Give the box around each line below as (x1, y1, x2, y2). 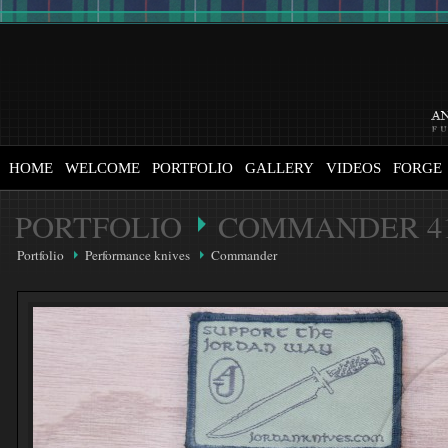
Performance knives (85, 246, 190, 264)
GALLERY (245, 160, 314, 176)
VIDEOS (326, 160, 381, 176)
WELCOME (65, 160, 140, 176)
